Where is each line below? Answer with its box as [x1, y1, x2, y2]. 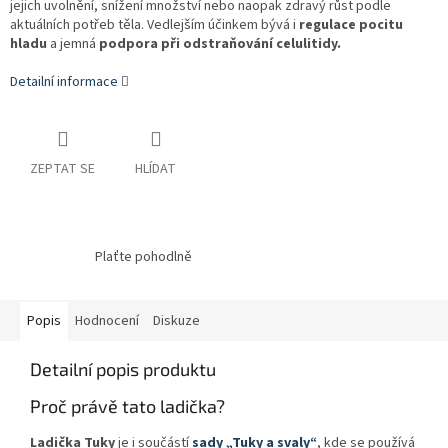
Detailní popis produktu [30, 357, 216, 380]
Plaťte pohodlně [95, 247, 192, 268]
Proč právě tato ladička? [30, 394, 225, 417]
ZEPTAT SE [30, 158, 95, 179]
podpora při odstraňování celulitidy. [99, 34, 341, 54]
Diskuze [153, 310, 200, 331]
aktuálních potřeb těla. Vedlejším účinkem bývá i [10, 15, 299, 35]
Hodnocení [75, 310, 139, 331]
